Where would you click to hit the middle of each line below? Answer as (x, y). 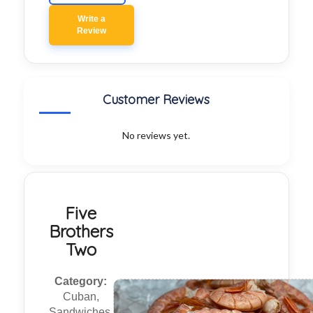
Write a (91, 19)
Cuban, (81, 297)
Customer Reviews (156, 100)
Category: (81, 282)
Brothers (81, 232)
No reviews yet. (156, 136)
